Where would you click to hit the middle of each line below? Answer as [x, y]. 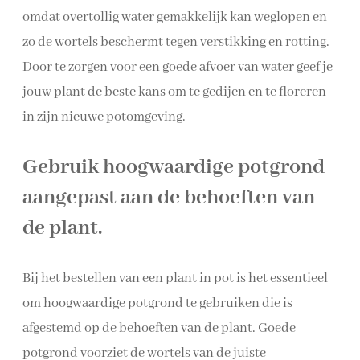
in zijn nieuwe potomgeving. [104, 117]
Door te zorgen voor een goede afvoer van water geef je [178, 67]
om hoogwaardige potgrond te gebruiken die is [157, 304]
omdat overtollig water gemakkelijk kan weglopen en [175, 18]
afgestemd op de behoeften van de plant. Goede [159, 329]
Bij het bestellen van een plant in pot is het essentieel [175, 279]
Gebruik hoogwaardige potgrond [174, 168]
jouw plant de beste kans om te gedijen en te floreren [174, 92]
